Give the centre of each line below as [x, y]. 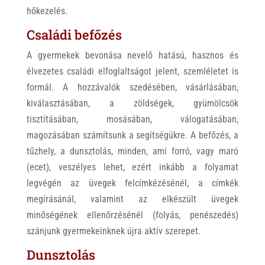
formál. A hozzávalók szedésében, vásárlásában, [132, 87]
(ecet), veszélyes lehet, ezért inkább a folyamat [132, 167]
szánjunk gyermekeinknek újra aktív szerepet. [113, 231]
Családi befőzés [74, 35]
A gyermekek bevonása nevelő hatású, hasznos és [132, 55]
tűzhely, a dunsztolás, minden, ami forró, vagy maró [132, 151]
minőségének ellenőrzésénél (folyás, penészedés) [132, 215]
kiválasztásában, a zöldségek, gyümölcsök [132, 103]
